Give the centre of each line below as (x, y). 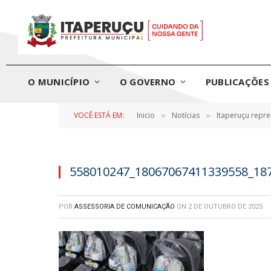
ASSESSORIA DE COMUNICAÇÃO (125, 207)
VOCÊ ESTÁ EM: (99, 115)
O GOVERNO (148, 82)
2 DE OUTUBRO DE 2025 (225, 207)
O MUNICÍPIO (59, 82)
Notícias (186, 115)
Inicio (146, 115)
